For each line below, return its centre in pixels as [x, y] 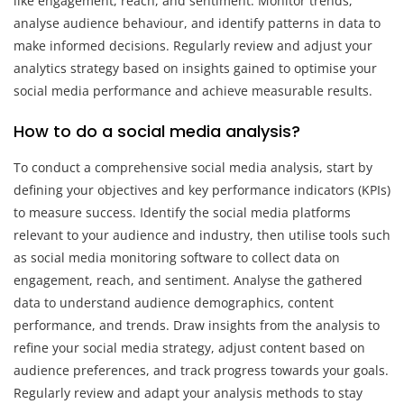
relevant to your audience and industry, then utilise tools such [202, 234]
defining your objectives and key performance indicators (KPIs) [202, 189]
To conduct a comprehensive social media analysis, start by [193, 167]
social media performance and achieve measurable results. [193, 90]
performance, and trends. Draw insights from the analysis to [197, 325]
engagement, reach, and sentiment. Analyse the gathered [188, 280]
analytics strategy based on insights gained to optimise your [195, 68]
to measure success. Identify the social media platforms [182, 212]
